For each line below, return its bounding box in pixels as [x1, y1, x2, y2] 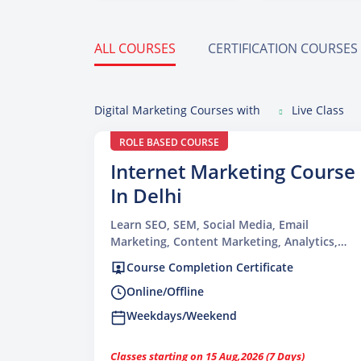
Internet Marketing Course [110, 158, 355, 185]
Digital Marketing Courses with [94, 102, 263, 118]
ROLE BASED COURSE [119, 135, 219, 149]
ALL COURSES [94, 39, 176, 57]
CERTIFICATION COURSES [208, 39, 358, 57]
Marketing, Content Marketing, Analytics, [110, 234, 338, 249]
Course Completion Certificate [127, 259, 293, 275]
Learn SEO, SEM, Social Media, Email [110, 217, 309, 232]
